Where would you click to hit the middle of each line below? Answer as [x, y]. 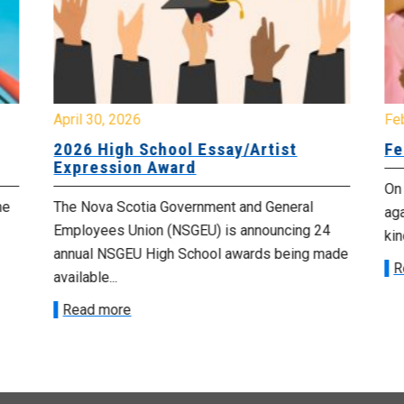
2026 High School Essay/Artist [175, 150]
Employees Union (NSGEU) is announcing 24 [192, 231]
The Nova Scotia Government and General [184, 207]
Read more [97, 310]
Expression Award [125, 168]
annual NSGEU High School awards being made [201, 254]
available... [86, 278]
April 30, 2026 [97, 120]
